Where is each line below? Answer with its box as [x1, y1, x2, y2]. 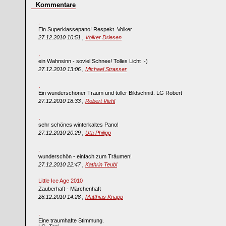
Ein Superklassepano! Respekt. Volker [38, 26, 132, 32]
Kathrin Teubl [85, 161, 117, 167]
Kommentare [36, 1, 76, 9]
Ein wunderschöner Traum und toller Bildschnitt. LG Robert [38, 90, 182, 96]
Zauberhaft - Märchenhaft [38, 186, 101, 192]
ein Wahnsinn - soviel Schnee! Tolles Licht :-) [38, 58, 148, 64]
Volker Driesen [85, 34, 122, 40]
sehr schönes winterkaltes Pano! [38, 122, 119, 128]
